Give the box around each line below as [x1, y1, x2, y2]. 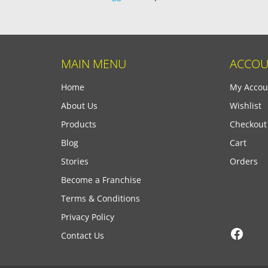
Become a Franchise [61, 174, 141, 185]
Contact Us [61, 230, 104, 241]
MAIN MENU [61, 56, 126, 72]
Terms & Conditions [61, 193, 140, 204]
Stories [61, 156, 89, 167]
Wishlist [230, 100, 262, 111]
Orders [230, 156, 258, 167]
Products [61, 118, 96, 130]
